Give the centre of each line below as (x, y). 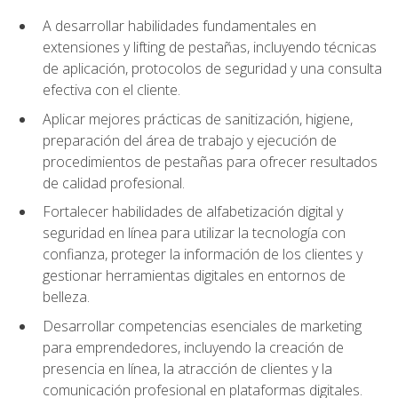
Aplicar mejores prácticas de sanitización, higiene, (198, 119)
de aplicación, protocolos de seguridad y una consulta (212, 68)
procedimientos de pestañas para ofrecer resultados (210, 161)
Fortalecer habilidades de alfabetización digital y (193, 212)
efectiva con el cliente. (111, 89)
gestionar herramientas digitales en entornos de (194, 276)
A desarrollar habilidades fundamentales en (179, 25)
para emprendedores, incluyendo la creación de (193, 347)
